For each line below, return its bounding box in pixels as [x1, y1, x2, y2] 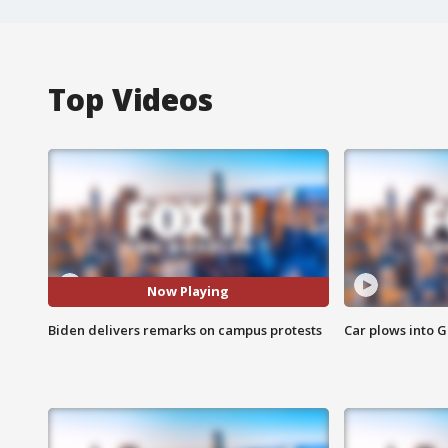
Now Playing [147, 282, 230, 301]
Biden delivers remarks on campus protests [48, 320, 322, 339]
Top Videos [48, 78, 213, 120]
